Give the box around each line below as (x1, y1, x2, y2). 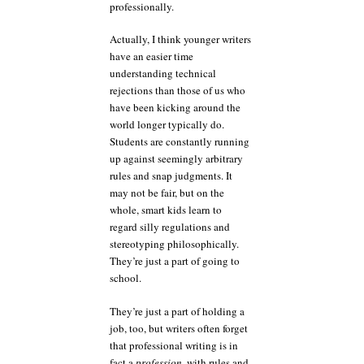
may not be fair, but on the (110, 185, 224, 201)
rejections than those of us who (110, 83, 245, 98)
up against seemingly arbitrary (110, 151, 243, 167)
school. (110, 271, 141, 286)
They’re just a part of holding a (110, 303, 245, 318)
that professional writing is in (110, 337, 238, 353)
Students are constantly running (110, 134, 249, 149)
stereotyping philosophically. (110, 236, 239, 252)
